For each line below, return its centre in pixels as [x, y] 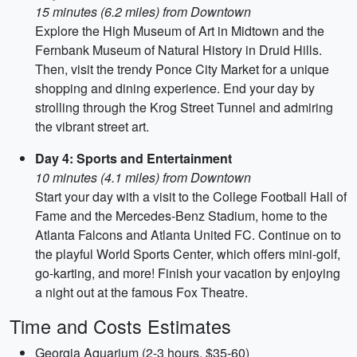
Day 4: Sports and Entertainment [133, 158]
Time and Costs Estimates [120, 326]
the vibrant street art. [92, 126]
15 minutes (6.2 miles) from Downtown [143, 12]
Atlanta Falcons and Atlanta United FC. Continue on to [188, 235]
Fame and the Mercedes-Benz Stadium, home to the [181, 216]
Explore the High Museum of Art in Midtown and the [180, 31]
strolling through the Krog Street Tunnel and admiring [184, 107]
